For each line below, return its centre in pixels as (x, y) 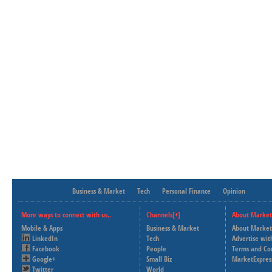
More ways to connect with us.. (66, 214)
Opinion (234, 191)
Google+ (44, 259)
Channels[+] (163, 214)
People (156, 248)
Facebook (46, 248)
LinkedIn (45, 238)
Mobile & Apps (42, 228)
